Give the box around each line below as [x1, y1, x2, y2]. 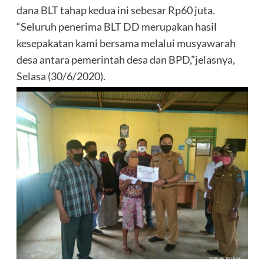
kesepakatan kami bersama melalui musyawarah [16, 37, 236, 50]
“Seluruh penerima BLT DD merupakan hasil [16, 20, 217, 34]
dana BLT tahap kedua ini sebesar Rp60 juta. [16, 4, 215, 17]
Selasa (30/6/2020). [16, 70, 105, 83]
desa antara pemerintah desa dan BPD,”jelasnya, [16, 53, 235, 67]
